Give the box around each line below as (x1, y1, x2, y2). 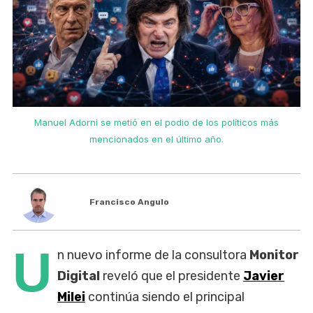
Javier (243, 268, 284, 284)
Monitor (249, 247, 299, 263)
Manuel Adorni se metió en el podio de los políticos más (34, 116, 279, 128)
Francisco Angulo (89, 196, 170, 207)
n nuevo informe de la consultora (57, 247, 249, 263)
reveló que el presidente (103, 268, 243, 284)
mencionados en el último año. (89, 133, 224, 145)
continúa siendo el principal (85, 289, 245, 305)
